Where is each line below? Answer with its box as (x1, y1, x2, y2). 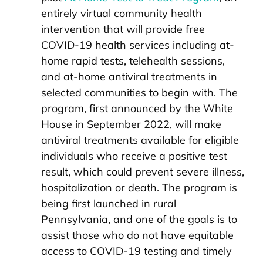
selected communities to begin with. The (41, 85, 238, 99)
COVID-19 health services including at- (41, 38, 234, 52)
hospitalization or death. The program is (41, 180, 237, 194)
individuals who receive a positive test (41, 149, 227, 163)
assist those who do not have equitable (41, 228, 234, 242)
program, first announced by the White (41, 101, 233, 115)
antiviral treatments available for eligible (41, 133, 239, 147)
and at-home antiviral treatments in (41, 69, 217, 83)
